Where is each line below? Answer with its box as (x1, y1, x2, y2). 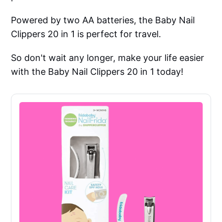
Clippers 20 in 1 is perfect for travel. (11, 28, 162, 39)
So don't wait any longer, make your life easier (11, 52, 205, 63)
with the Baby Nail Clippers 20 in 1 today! (11, 66, 184, 77)
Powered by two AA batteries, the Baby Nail (11, 14, 195, 25)
